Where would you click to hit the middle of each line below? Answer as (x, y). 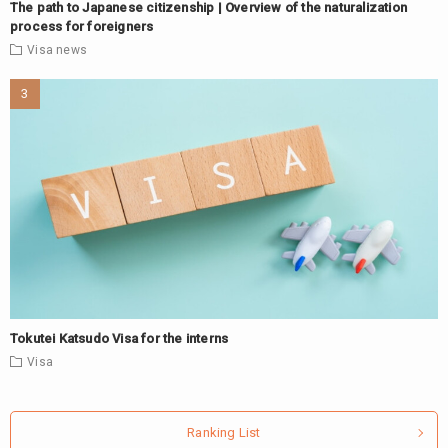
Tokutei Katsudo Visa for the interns (119, 339)
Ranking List (224, 433)
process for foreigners (82, 26)
